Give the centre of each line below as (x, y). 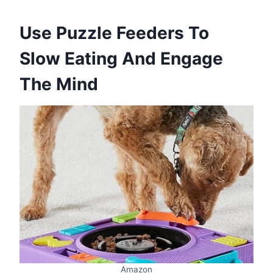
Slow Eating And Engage (121, 59)
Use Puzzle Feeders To (114, 33)
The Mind (59, 84)
